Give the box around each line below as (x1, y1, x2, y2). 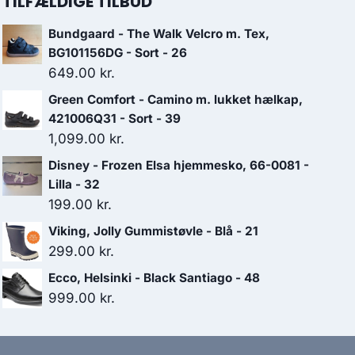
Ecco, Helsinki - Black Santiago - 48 (48, 270, 260, 286)
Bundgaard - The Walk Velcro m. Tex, (48, 26, 269, 42)
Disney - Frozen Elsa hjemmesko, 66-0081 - (48, 158, 309, 174)
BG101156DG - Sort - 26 (48, 45, 187, 61)
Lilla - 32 (48, 177, 100, 193)
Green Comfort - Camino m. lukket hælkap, (48, 92, 303, 108)
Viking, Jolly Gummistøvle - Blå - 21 (48, 223, 258, 239)
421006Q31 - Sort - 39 (48, 111, 181, 127)
